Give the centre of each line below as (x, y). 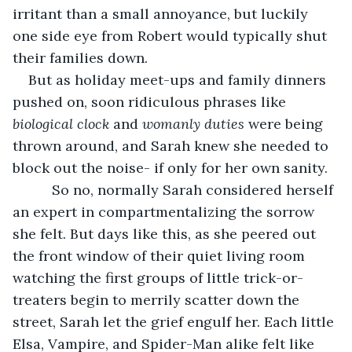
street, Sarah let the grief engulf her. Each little (175, 321)
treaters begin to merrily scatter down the (158, 299)
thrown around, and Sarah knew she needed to (172, 145)
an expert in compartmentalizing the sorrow (165, 211)
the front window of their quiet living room (161, 255)
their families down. (82, 57)
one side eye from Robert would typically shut (172, 35)
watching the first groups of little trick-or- (158, 277)
